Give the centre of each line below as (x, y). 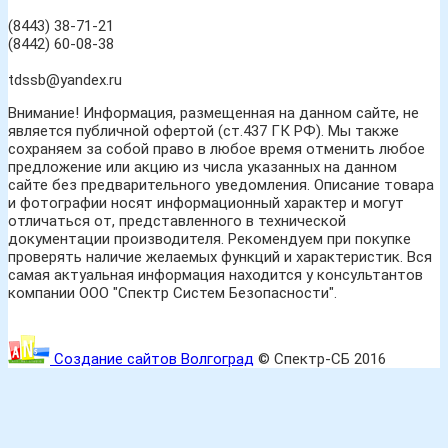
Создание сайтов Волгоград (152, 359)
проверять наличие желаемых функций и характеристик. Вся (220, 257)
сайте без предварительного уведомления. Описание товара (221, 185)
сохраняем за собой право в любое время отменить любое (216, 149)
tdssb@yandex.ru (65, 80)
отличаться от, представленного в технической (177, 221)
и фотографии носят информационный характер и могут (206, 203)
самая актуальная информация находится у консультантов (215, 275)
